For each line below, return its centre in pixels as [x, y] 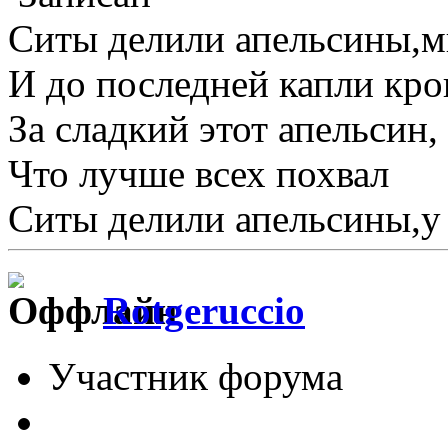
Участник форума [195, 377]
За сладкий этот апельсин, [223, 128]
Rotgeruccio [204, 311]
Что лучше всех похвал [198, 173]
